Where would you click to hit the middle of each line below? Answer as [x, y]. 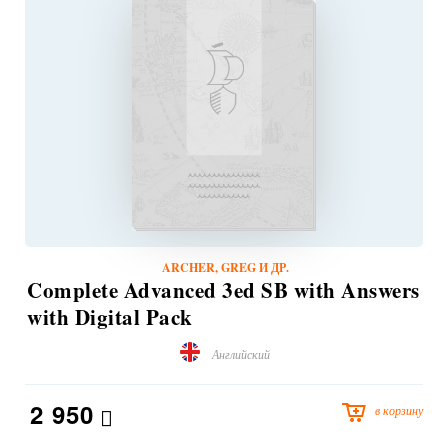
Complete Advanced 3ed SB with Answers [223, 289]
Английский [241, 353]
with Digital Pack [110, 316]
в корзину [399, 409]
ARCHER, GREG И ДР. [225, 267]
